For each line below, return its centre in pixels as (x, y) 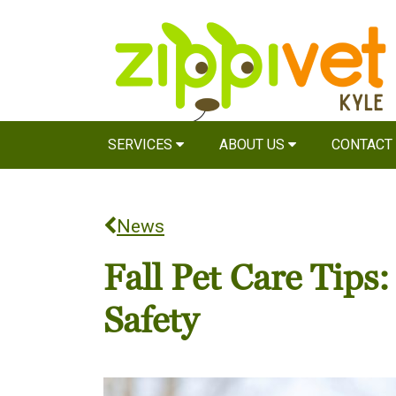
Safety (151, 321)
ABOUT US (254, 145)
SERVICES (142, 145)
